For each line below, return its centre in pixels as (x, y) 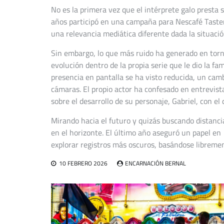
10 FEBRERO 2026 (83, 163)
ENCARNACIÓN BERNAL (155, 163)
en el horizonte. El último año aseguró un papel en (137, 133)
